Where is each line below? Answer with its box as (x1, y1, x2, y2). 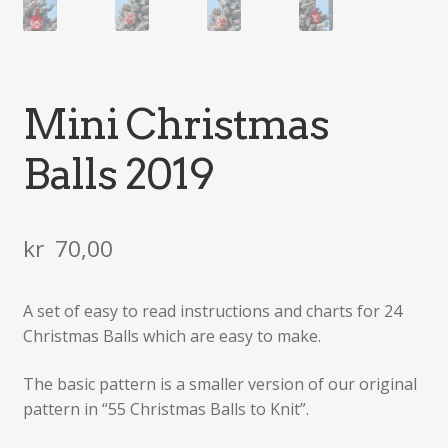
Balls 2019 (22, 149, 214, 200)
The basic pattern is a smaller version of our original (22, 372, 417, 395)
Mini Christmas (22, 99, 329, 150)
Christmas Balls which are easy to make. (22, 325, 321, 348)
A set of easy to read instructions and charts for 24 (22, 300, 402, 323)
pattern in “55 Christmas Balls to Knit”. (22, 397, 309, 420)
